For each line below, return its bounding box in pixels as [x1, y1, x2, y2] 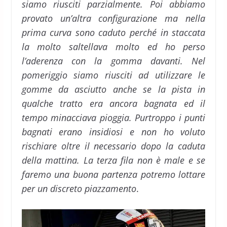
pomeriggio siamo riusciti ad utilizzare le [21, 69, 206, 81]
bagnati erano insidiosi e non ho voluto [21, 126, 206, 138]
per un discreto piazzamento [21, 182, 136, 195]
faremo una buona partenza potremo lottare [21, 168, 206, 180]
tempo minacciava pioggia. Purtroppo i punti [21, 111, 206, 124]
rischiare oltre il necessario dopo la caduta [21, 140, 206, 152]
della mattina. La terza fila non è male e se [21, 154, 206, 166]
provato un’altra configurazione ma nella [21, 12, 206, 24]
